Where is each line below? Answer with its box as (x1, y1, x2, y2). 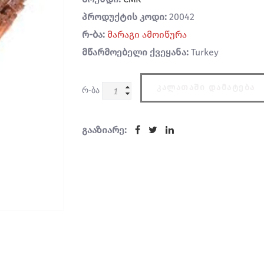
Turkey (189, 47, 219, 58)
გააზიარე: (82, 124, 127, 136)
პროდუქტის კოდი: (82, 11, 167, 22)
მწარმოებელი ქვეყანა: (82, 47, 189, 58)
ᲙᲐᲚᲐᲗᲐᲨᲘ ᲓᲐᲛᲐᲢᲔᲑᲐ (157, 82, 255, 93)
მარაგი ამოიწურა (107, 29, 187, 40)
